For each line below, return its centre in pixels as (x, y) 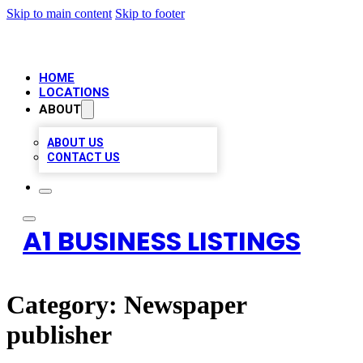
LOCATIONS (74, 92)
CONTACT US (83, 157)
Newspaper (185, 305)
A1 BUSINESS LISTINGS (162, 241)
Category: (65, 305)
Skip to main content (59, 13)
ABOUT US (75, 143)
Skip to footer (150, 13)
